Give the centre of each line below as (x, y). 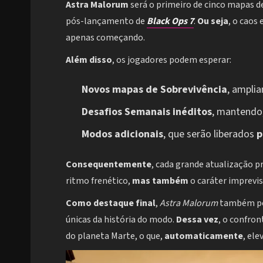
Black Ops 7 (170, 21)
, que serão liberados (210, 134)
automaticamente (204, 236)
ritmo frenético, (99, 181)
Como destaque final (111, 203)
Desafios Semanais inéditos (147, 112)
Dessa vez (197, 219)
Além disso (89, 60)
